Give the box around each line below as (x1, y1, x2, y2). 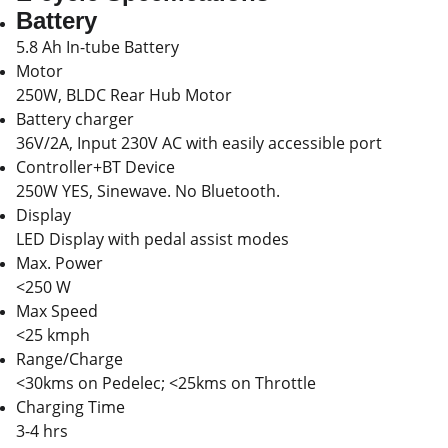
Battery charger (16, 108, 134, 130)
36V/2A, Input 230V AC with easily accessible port (16, 132, 382, 154)
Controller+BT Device (16, 156, 175, 178)
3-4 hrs (16, 420, 68, 442)
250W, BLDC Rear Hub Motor (16, 84, 232, 106)
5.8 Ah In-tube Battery (16, 36, 179, 58)
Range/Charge (16, 348, 123, 370)
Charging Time (16, 396, 125, 418)
